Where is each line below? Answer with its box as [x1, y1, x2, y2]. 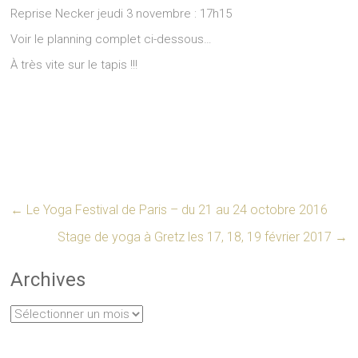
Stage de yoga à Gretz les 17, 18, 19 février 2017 [57, 229, 335, 245]
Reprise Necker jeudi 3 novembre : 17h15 [10, 6, 233, 21]
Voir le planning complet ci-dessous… [10, 32, 213, 46]
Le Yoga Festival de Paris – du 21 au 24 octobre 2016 [23, 202, 328, 217]
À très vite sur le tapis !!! [10, 58, 138, 72]
